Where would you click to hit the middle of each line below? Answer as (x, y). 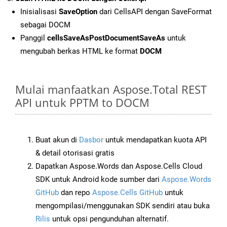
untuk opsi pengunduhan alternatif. (109, 219)
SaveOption (78, 12)
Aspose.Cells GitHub (127, 193)
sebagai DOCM (45, 25)
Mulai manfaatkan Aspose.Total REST (111, 89)
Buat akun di (57, 140)
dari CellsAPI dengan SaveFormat (155, 12)
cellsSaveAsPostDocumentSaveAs (106, 38)
